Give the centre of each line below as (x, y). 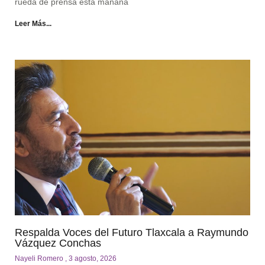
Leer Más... (33, 24)
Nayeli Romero (40, 258)
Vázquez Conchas (58, 243)
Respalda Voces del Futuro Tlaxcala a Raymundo (132, 232)
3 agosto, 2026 (93, 258)
